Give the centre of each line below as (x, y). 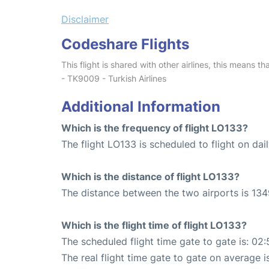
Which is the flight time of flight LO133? (154, 225)
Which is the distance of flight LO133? (150, 176)
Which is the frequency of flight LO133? (155, 128)
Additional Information (141, 106)
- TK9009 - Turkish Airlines (114, 78)
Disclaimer (85, 19)
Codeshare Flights (125, 44)
